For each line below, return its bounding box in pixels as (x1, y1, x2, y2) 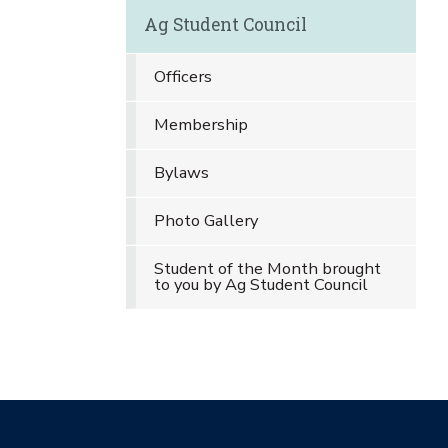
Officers (153, 65, 212, 88)
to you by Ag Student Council (153, 273, 368, 296)
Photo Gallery (153, 209, 258, 232)
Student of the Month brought (153, 257, 381, 280)
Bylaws (153, 161, 209, 184)
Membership (153, 113, 248, 136)
